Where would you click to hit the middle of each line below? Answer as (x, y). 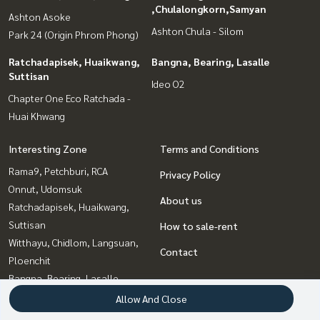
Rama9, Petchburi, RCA (58, 170)
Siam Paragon (39, 295)
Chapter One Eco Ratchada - (70, 97)
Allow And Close (151, 299)
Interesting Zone (48, 148)
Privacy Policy (190, 174)
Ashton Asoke (40, 16)
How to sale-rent (199, 225)
